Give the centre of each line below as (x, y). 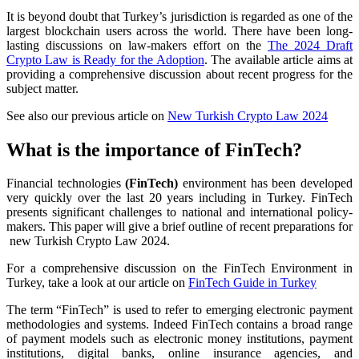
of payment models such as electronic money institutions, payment (179, 339)
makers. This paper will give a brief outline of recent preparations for (179, 227)
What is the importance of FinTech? (154, 149)
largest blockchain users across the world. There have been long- (179, 30)
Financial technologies (66, 184)
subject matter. (42, 88)
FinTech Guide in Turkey (252, 283)
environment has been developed (266, 184)
